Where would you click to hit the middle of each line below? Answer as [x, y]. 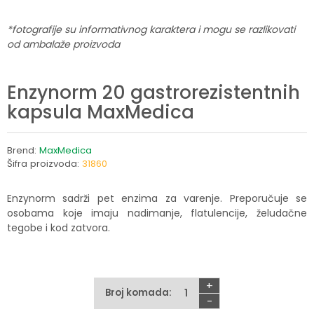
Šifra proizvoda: [45, 164]
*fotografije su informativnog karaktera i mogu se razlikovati [151, 29]
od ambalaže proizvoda [63, 44]
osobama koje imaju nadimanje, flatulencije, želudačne [157, 213]
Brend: [23, 150]
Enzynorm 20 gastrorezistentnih [153, 92]
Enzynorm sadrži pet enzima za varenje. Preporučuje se [157, 198]
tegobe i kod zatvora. [59, 228]
